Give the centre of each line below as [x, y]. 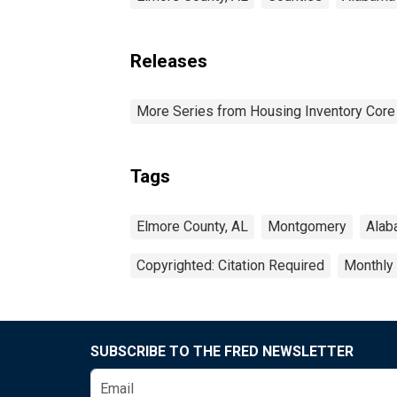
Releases [169, 61]
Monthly [369, 265]
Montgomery [307, 226]
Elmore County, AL [192, 226]
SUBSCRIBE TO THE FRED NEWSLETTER [222, 351]
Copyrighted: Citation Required [230, 265]
